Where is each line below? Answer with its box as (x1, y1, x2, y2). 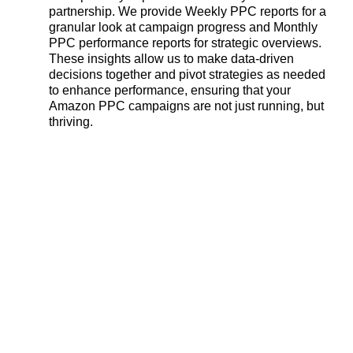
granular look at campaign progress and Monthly (49, 20, 318, 34)
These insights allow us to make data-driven (49, 52, 294, 65)
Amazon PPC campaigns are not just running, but (49, 99, 324, 113)
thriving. (49, 115, 93, 128)
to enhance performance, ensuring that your (49, 84, 291, 97)
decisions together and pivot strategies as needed (49, 68, 325, 81)
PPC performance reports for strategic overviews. (49, 36, 321, 50)
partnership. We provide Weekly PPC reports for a (49, 5, 326, 18)
